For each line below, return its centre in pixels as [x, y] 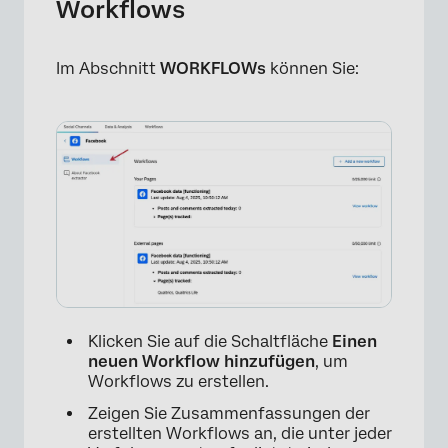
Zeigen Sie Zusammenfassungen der [229, 413]
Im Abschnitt [108, 69]
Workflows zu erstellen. [178, 381]
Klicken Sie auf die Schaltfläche [210, 341]
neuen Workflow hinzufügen [201, 361]
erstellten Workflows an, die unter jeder [240, 433]
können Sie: [312, 69]
